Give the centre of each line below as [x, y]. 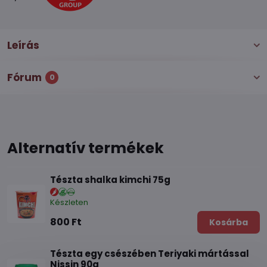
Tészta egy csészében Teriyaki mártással [150, 253]
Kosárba [229, 222]
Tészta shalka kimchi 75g [110, 180]
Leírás [23, 45]
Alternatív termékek [86, 148]
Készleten [69, 202]
